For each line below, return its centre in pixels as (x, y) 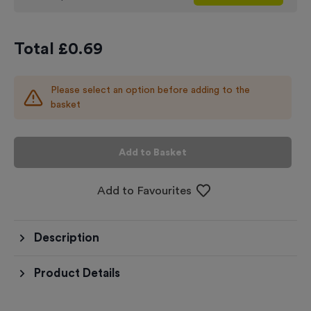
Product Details (77, 273)
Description (66, 238)
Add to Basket (153, 152)
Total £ (41, 49)
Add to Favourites (145, 190)
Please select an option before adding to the (150, 90)
